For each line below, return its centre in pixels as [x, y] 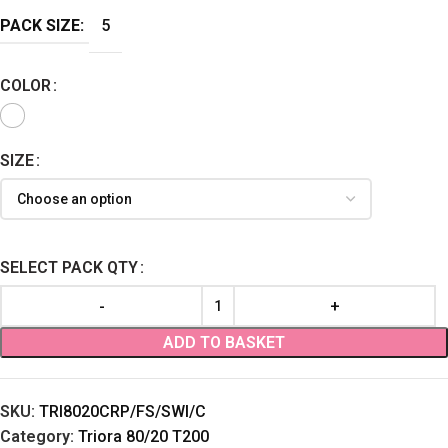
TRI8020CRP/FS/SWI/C [122, 411]
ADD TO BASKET [224, 342]
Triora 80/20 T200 [143, 436]
